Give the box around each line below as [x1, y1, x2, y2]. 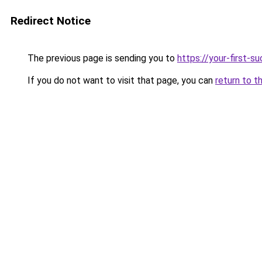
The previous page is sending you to [25, 53, 177, 64]
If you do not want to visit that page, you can [25, 75, 215, 86]
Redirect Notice [11, 14, 91, 27]
